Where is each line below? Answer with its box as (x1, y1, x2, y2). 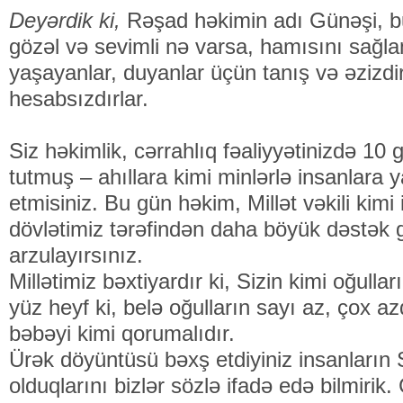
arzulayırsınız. (9, 243, 143, 267)
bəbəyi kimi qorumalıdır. (9, 321, 235, 345)
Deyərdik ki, (9, 8, 127, 32)
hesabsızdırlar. (9, 86, 148, 111)
